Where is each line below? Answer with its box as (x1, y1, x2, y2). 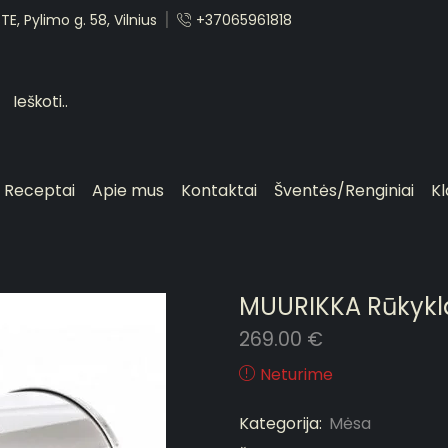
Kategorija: (239, 412, 326, 436)
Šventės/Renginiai (274, 179, 415, 203)
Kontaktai (181, 179, 258, 203)
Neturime (260, 363, 333, 387)
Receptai (4, 179, 76, 203)
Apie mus (92, 179, 165, 203)
